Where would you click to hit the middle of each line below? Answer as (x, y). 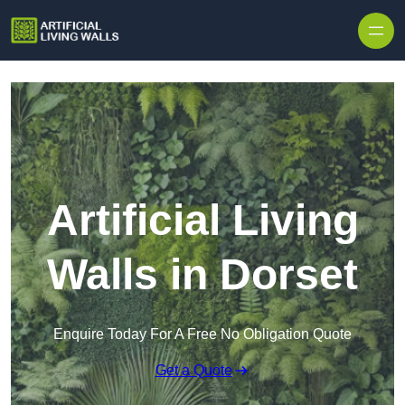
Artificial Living (202, 221)
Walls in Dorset (202, 275)
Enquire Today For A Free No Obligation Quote (202, 334)
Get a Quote (193, 371)
